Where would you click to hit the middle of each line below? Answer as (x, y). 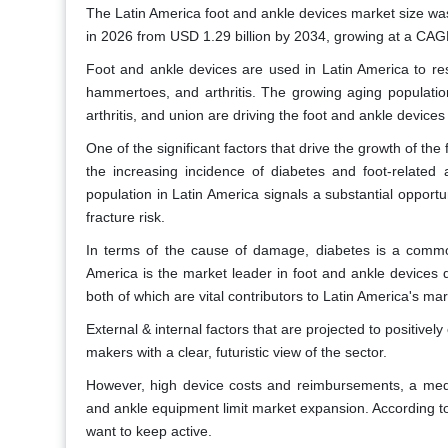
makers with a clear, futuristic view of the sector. (236, 352)
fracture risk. (125, 217)
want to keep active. (149, 431)
